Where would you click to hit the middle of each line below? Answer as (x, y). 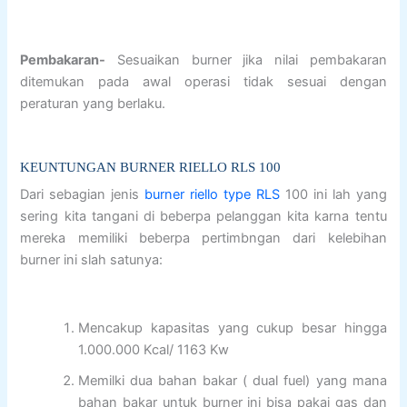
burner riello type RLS (212, 195)
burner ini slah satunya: (92, 260)
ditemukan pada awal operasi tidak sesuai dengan (203, 81)
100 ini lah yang (333, 195)
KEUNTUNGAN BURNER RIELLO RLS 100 (151, 168)
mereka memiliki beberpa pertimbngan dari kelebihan (203, 238)
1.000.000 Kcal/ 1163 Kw (154, 349)
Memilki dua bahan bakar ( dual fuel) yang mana (233, 380)
